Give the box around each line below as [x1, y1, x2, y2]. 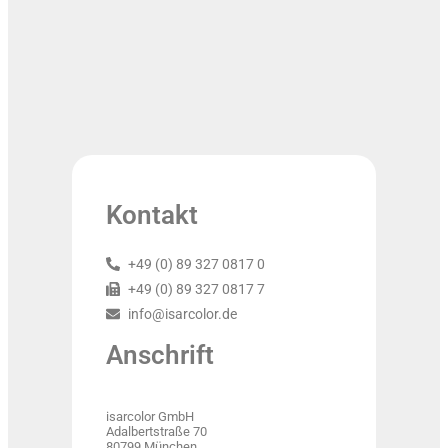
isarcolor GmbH [105, 408, 194, 424]
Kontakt [105, 199, 198, 230]
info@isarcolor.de [128, 305, 238, 322]
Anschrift [105, 339, 214, 370]
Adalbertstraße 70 [105, 423, 207, 439]
